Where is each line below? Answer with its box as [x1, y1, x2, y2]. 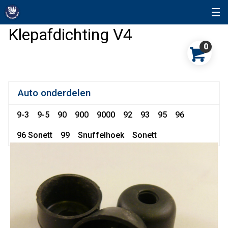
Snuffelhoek [78, 130, 124, 140]
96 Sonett [17, 130, 52, 140]
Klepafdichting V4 [8, 25, 132, 44]
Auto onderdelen [17, 87, 91, 99]
